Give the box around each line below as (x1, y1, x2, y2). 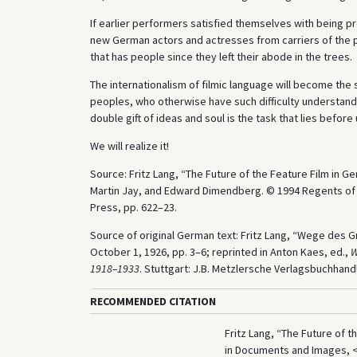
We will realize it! (89, 138, 169, 153)
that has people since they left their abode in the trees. (89, 49, 352, 64)
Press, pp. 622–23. (89, 199, 177, 214)
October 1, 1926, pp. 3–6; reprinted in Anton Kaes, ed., (89, 244, 351, 259)
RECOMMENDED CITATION (89, 293, 216, 308)
